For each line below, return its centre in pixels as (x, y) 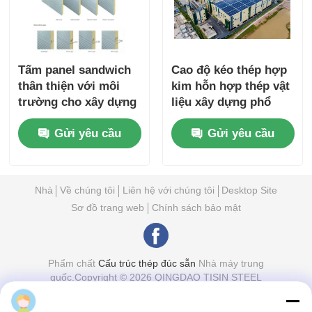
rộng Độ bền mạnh (222, 118)
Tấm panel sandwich (75, 70)
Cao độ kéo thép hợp (229, 70)
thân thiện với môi (69, 86)
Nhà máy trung (229, 264)
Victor (50, 301)
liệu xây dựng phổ (221, 102)
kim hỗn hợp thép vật (230, 86)
